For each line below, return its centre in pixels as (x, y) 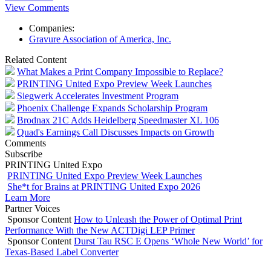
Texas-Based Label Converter (62, 252)
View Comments (37, 7)
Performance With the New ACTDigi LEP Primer (100, 230)
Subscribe (24, 154)
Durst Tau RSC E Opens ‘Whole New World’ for (168, 241)
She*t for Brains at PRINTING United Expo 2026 (104, 186)
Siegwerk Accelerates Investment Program (98, 96)
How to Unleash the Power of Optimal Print (158, 219)
